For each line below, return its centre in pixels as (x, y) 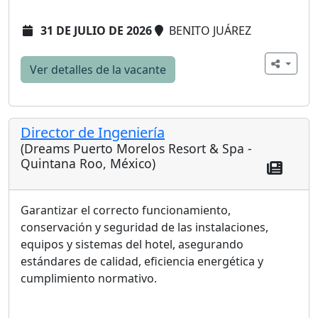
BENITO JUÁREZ (209, 30)
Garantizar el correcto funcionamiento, (126, 210)
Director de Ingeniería (93, 132)
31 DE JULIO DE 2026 (96, 30)
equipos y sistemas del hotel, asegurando (132, 244)
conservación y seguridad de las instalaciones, (144, 227)
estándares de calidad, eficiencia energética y (142, 261)
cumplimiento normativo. (89, 278)
